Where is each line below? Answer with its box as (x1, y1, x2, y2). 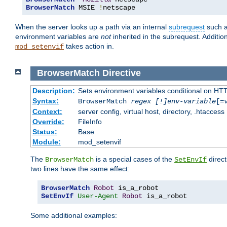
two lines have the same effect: (30, 164, 130, 173)
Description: (32, 86, 75, 95)
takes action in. (64, 42, 114, 51)
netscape (103, 4, 135, 12)
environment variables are (15, 32, 101, 41)
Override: (32, 117, 64, 126)
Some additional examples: (30, 211, 117, 219)
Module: (32, 137, 61, 146)
